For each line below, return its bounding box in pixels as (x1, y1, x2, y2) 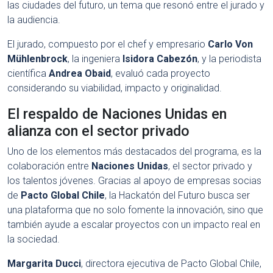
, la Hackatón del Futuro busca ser (105, 190, 250, 202)
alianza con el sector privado (7, 122, 190, 140)
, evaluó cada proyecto (111, 68, 210, 80)
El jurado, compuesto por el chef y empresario (7, 38, 208, 51)
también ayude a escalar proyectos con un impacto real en (7, 219, 260, 231)
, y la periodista (197, 53, 261, 65)
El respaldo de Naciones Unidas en (7, 105, 227, 123)
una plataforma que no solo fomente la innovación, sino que (7, 204, 263, 216)
